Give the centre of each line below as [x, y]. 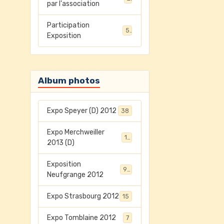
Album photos [69, 80]
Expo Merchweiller [76, 132]
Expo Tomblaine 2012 [82, 218]
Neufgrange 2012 [75, 175]
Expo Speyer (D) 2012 [82, 111]
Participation [68, 25]
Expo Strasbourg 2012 [83, 196]
